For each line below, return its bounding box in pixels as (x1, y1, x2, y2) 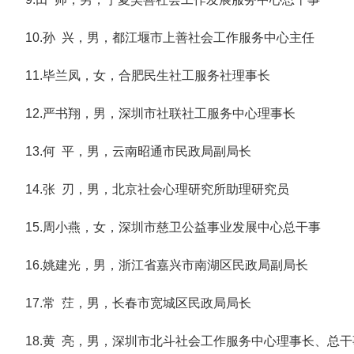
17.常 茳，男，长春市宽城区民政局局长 (25, 296, 251, 310)
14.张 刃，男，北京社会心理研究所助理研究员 (25, 183, 289, 196)
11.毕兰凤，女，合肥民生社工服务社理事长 (25, 69, 270, 82)
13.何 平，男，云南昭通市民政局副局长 (25, 145, 251, 158)
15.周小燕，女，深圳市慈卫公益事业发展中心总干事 (25, 220, 321, 234)
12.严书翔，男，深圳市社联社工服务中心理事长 (25, 107, 296, 120)
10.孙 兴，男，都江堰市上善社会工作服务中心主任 (25, 31, 314, 44)
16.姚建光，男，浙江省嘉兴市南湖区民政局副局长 (25, 258, 308, 272)
